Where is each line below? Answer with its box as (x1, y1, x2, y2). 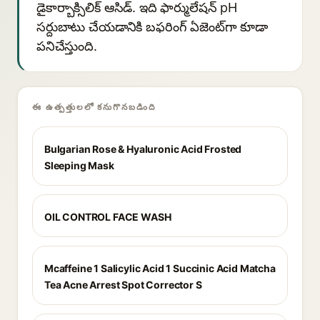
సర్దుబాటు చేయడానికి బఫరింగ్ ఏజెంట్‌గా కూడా (36, 19, 269, 34)
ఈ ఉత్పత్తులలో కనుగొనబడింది (32, 101, 156, 112)
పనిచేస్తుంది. (36, 39, 97, 54)
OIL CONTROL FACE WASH (44, 211, 171, 223)
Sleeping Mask (44, 159, 114, 171)
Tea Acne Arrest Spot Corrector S (44, 279, 202, 291)
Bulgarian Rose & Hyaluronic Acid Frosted (44, 143, 242, 155)
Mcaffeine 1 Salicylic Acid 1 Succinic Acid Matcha (44, 262, 276, 274)
